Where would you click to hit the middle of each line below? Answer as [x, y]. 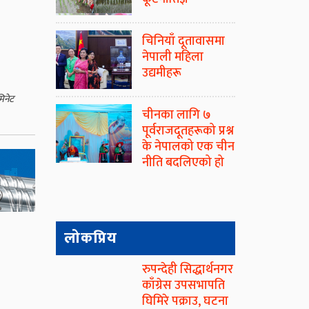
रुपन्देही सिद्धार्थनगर [188, 270]
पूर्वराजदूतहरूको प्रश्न [188, 131]
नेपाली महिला [173, 58]
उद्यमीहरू [162, 73]
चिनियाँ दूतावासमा [183, 42]
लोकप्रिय [91, 239]
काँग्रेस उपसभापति [183, 286]
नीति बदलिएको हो [185, 163]
